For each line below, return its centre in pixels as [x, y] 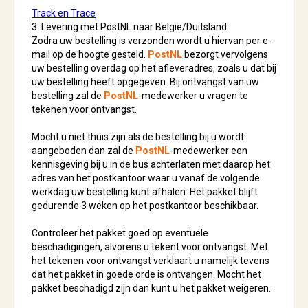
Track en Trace [64, 13]
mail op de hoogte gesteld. [90, 54]
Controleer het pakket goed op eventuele [120, 233]
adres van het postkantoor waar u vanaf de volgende [146, 178]
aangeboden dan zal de [84, 151]
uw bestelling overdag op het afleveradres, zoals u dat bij [154, 68]
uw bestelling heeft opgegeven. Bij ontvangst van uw [145, 82]
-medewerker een [209, 151]
